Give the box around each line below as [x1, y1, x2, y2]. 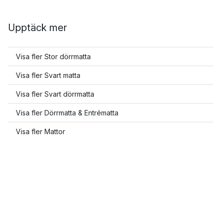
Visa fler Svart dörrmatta [16, 90, 94, 98]
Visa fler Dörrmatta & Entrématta [16, 109, 118, 117]
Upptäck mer [8, 22, 67, 34]
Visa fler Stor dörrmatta [16, 52, 91, 61]
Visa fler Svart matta [16, 71, 80, 79]
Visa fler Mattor [16, 127, 65, 136]
